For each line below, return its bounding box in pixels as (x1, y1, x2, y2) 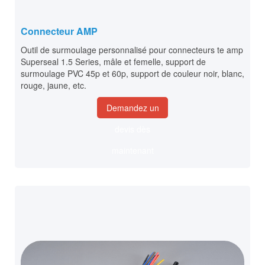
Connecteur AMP (21, 24, 98, 38)
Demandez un (106, 102, 159, 114)
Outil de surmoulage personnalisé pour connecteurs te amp (21, 44, 243, 56)
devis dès (115, 123, 150, 135)
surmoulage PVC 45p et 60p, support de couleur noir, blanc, (21, 67, 244, 80)
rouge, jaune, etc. (21, 79, 86, 92)
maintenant (111, 144, 154, 157)
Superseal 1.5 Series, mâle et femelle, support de (21, 56, 206, 68)
